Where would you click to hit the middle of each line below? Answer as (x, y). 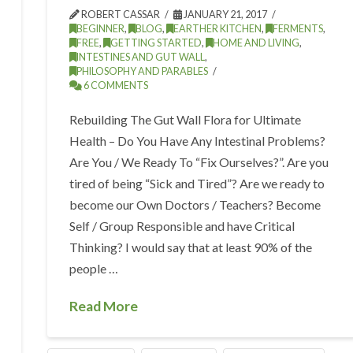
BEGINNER (101, 28)
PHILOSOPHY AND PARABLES (143, 71)
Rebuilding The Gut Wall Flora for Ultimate (186, 119)
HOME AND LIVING (256, 43)
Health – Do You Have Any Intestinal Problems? (198, 140)
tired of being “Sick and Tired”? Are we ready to (197, 183)
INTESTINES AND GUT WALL (141, 57)
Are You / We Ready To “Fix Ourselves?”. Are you (199, 162)
